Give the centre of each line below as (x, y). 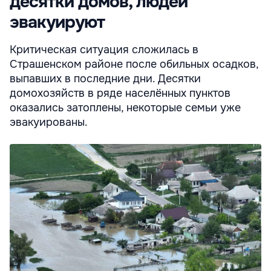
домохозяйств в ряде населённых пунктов (120, 93)
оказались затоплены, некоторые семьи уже (125, 107)
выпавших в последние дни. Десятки (105, 78)
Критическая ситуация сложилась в (104, 49)
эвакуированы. (49, 122)
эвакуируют (57, 22)
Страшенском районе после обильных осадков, (134, 64)
